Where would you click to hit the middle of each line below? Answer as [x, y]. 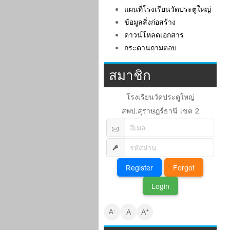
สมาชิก [130, 75]
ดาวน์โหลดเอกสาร [154, 35]
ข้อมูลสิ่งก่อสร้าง [150, 22]
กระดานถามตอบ [150, 47]
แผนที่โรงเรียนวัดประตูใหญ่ [168, 9]
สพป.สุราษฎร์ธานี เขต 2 [160, 111]
